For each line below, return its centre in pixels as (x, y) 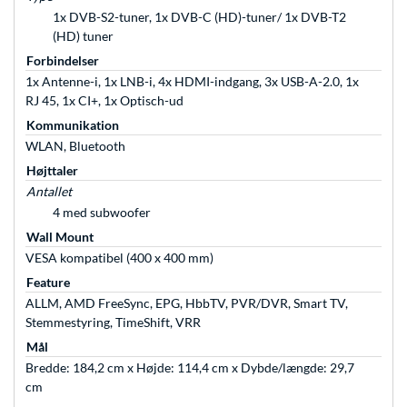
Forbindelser (63, 61)
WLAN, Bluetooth (75, 146)
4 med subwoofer (102, 213)
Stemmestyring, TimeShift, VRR (113, 323)
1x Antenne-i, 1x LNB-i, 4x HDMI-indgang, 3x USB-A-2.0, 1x (192, 82)
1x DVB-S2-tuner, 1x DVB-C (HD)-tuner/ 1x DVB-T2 (199, 17)
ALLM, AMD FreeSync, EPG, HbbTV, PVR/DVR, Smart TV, (187, 303)
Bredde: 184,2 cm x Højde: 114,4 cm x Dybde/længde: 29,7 (190, 368)
